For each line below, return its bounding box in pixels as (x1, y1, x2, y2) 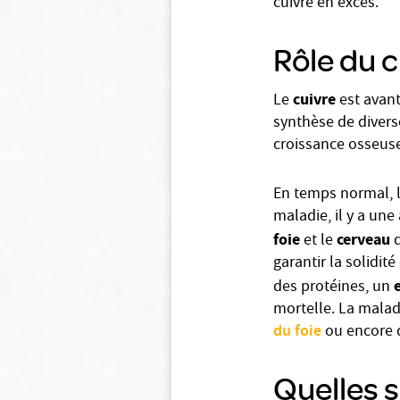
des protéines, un (273, 276, 394, 300)
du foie (273, 320, 321, 345)
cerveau (337, 229, 390, 250)
